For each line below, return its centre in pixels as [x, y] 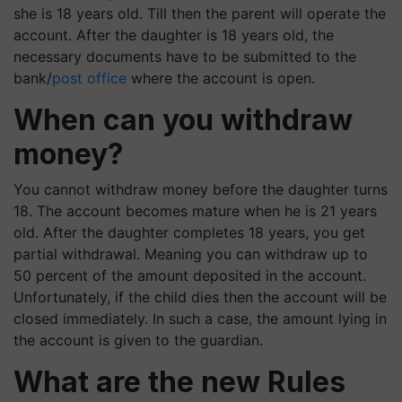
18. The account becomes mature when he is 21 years [195, 211]
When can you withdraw [183, 120]
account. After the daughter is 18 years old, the [174, 35]
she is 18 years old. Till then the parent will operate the [200, 13]
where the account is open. [221, 78]
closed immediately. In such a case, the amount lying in [200, 319]
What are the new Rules [179, 382]
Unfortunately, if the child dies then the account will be [200, 297]
